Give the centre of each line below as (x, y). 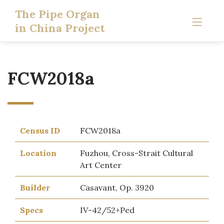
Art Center (101, 165)
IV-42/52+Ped (107, 210)
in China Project (60, 28)
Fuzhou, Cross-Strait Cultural (136, 153)
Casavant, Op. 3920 (117, 187)
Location (38, 153)
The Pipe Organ (57, 14)
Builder (35, 187)
